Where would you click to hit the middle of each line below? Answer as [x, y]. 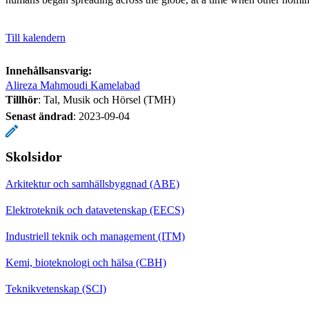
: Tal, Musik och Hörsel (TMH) [107, 99]
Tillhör [22, 99]
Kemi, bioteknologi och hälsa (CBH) [86, 262]
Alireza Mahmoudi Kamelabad [73, 85]
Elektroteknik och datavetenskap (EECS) [95, 210]
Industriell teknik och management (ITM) [95, 236]
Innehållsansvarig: [49, 70]
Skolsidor [34, 156]
